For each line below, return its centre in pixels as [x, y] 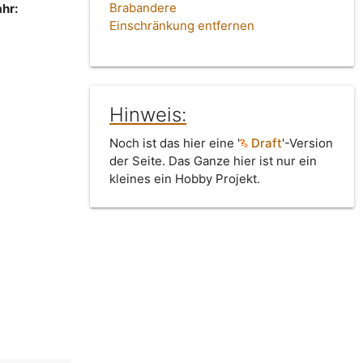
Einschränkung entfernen [182, 26]
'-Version [308, 143]
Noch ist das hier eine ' [175, 143]
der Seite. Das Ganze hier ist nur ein [214, 161]
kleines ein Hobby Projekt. [185, 179]
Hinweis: [148, 115]
